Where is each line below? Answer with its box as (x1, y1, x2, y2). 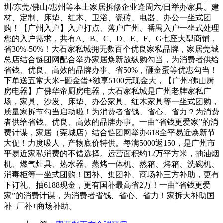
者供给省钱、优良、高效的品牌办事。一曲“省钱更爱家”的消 (4, 118, 218, 126)
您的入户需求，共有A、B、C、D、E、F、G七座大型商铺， (4, 34, 218, 43)
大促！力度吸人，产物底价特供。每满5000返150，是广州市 (4, 139, 215, 147)
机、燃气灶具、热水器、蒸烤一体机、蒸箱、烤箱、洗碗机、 (4, 160, 219, 168)
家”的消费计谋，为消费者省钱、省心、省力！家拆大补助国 (4, 191, 215, 200)
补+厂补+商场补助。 (4, 202, 77, 210)
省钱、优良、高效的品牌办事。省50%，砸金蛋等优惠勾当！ (4, 66, 218, 74)
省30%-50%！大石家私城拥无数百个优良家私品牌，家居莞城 (4, 45, 219, 53)
